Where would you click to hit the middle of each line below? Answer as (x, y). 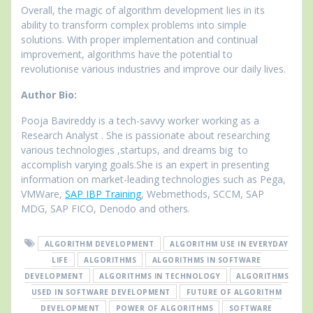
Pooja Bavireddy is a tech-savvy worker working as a (140, 120)
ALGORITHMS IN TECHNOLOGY (160, 276)
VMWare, (43, 194)
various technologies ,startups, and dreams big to (134, 150)
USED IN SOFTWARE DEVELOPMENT (101, 292)
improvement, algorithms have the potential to (127, 54)
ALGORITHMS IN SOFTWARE (206, 260)
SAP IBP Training (103, 194)
